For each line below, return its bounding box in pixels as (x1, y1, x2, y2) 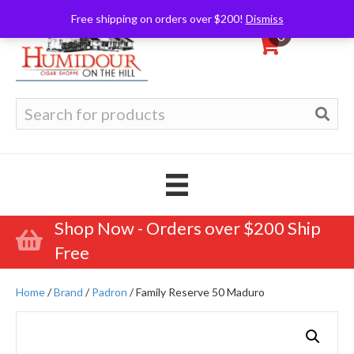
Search (15, 98, 51, 111)
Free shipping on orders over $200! (70, 12, 246, 25)
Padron (92, 284, 127, 299)
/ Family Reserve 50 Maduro (127, 284, 265, 299)
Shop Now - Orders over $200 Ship (55, 217, 321, 239)
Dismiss (245, 12, 284, 25)
